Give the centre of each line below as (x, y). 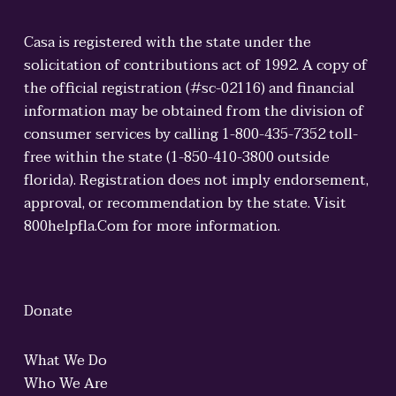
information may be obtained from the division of (194, 111)
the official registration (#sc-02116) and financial (189, 88)
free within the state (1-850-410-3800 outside (176, 157)
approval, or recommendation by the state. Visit (185, 203)
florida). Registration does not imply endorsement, (196, 180)
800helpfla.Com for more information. (152, 226)
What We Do (65, 361)
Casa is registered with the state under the (167, 42)
